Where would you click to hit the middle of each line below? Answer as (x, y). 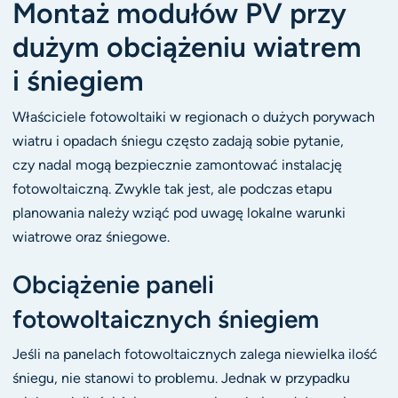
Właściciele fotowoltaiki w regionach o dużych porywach (193, 116)
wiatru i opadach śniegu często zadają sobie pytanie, (178, 140)
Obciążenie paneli (113, 285)
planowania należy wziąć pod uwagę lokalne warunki (179, 212)
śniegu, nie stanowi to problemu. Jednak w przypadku (181, 378)
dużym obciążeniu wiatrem (187, 47)
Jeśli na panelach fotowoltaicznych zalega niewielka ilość (195, 354)
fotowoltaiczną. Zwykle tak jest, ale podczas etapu (172, 188)
